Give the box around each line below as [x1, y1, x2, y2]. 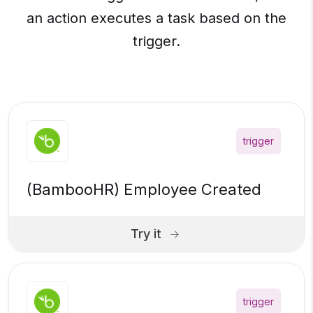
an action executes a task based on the [27, 10, 286, 27]
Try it [131, 226, 161, 241]
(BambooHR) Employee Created [27, 180, 261, 199]
